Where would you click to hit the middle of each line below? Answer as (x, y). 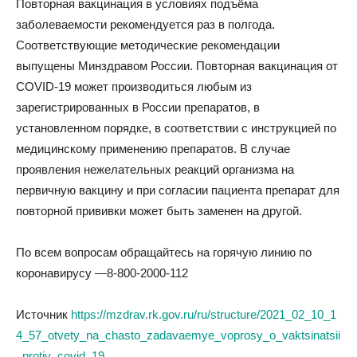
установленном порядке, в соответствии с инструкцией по (176, 128)
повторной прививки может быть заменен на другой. (159, 211)
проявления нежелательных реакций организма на (155, 169)
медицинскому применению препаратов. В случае (153, 149)
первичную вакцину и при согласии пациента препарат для (178, 190)
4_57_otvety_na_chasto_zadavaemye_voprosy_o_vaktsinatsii (178, 335)
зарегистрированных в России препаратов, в (138, 107)
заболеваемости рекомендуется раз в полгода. (145, 24)
